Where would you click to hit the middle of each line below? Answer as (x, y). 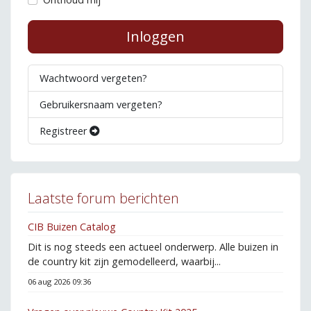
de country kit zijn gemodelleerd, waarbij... (124, 261)
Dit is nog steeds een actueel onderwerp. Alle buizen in (153, 246)
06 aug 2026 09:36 (59, 281)
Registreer (65, 131)
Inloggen (155, 37)
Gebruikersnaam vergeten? (101, 105)
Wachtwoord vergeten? (93, 78)
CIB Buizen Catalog (72, 226)
